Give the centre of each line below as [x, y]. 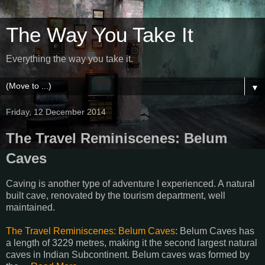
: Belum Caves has [215, 231]
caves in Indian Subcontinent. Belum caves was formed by [128, 254]
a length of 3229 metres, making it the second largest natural [132, 243]
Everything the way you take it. [70, 59]
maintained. [30, 207]
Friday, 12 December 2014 [56, 112]
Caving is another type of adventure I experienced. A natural [130, 183]
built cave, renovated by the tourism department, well [116, 195]
